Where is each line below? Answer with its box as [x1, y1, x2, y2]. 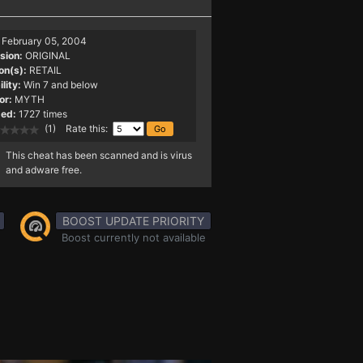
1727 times [18, 108, 67, 120]
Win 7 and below [23, 79, 100, 91]
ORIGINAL [24, 49, 70, 62]
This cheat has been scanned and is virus [5, 149, 192, 161]
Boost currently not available [61, 231, 206, 244]
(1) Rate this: [39, 122, 113, 135]
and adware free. [5, 164, 82, 176]
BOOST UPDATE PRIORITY [62, 214, 204, 228]
